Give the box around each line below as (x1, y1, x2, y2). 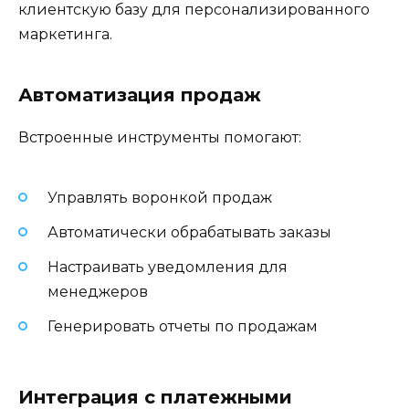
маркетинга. (18, 26, 112, 44)
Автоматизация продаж (18, 84, 261, 107)
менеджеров (47, 283, 148, 301)
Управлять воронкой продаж (47, 188, 272, 206)
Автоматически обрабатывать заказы (47, 223, 331, 241)
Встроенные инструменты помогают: (18, 129, 301, 147)
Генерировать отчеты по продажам (47, 318, 318, 336)
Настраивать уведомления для (47, 258, 288, 277)
